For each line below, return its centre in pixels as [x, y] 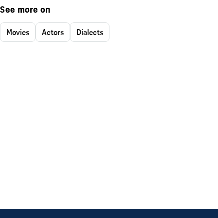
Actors [53, 32]
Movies [18, 32]
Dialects [90, 32]
